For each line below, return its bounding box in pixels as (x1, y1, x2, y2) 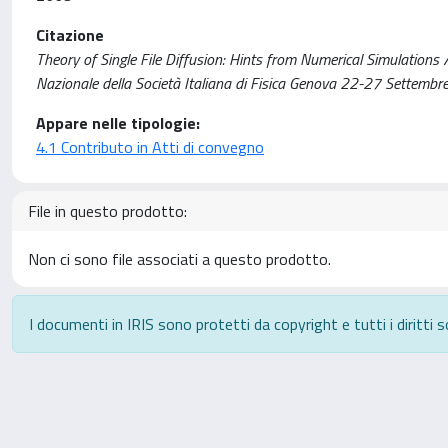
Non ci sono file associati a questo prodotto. (28, 247, 331, 271)
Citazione (36, 23, 104, 47)
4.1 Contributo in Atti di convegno (36, 135, 264, 159)
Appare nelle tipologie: (36, 111, 200, 135)
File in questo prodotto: (28, 199, 187, 223)
